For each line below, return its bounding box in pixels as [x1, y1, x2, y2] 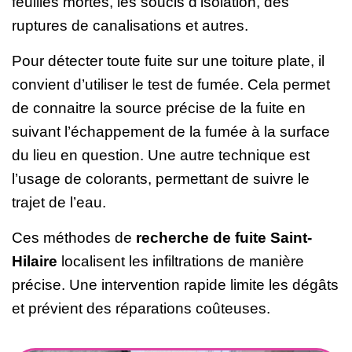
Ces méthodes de [12, 229, 136, 246]
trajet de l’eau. [12, 193, 106, 211]
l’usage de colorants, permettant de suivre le [12, 170, 310, 187]
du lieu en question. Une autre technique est [12, 146, 310, 163]
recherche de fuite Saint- [136, 229, 312, 246]
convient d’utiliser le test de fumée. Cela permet [12, 75, 330, 93]
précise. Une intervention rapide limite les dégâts [12, 276, 339, 293]
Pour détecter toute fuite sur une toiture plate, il [12, 52, 324, 69]
